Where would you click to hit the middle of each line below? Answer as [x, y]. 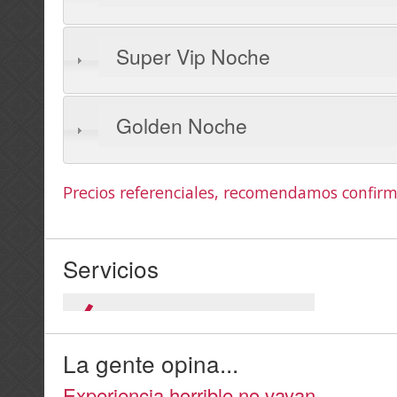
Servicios [111, 269]
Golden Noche [181, 126]
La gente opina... [151, 363]
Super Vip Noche [193, 56]
